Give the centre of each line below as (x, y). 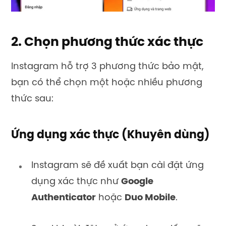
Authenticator (64, 198)
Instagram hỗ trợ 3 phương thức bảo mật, (107, 67)
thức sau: (32, 99)
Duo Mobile (150, 198)
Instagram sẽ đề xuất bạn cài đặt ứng (118, 166)
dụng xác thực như (76, 182)
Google (137, 182)
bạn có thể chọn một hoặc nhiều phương (107, 83)
